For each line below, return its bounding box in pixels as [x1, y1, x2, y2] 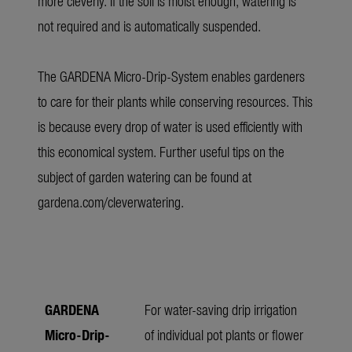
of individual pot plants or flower [145, 324, 303, 345]
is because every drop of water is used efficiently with [38, 116, 302, 137]
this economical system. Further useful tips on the [38, 141, 284, 162]
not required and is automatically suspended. [38, 16, 261, 36]
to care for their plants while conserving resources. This [38, 91, 313, 112]
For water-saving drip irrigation [145, 299, 297, 320]
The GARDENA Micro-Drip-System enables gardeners [38, 66, 305, 86]
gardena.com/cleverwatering [38, 192, 181, 212]
